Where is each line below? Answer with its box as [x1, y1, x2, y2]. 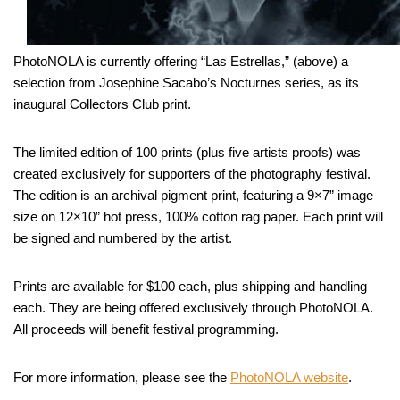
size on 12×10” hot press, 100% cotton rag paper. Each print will [13, 208, 383, 224]
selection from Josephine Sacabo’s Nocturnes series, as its [13, 74, 359, 90]
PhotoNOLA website [230, 369, 348, 385]
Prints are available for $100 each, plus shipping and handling [13, 278, 367, 294]
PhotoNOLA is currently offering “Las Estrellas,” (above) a [13, 53, 348, 69]
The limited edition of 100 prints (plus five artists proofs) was [13, 144, 361, 160]
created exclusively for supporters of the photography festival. [13, 165, 371, 181]
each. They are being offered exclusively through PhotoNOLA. [13, 299, 373, 315]
